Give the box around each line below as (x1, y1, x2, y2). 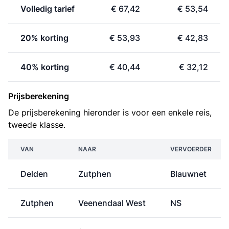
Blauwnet (170, 169, 207, 179)
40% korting (20, 62, 69, 72)
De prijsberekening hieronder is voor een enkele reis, (8, 107, 212, 118)
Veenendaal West (78, 198, 146, 208)
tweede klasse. (8, 120, 65, 130)
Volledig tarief (20, 4, 75, 14)
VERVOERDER (170, 145, 212, 153)
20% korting (20, 33, 68, 43)
